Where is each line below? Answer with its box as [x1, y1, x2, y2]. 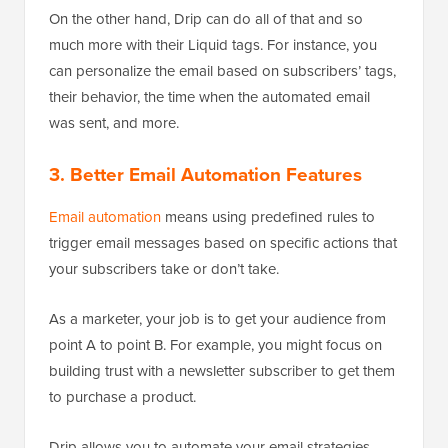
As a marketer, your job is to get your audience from [49, 307, 386, 329]
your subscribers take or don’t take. [49, 257, 279, 279]
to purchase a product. [49, 385, 196, 407]
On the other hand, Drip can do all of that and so [49, 7, 363, 29]
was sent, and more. [49, 111, 179, 133]
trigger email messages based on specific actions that [49, 231, 397, 253]
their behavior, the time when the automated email [49, 85, 370, 107]
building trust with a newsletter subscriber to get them [49, 359, 395, 381]
